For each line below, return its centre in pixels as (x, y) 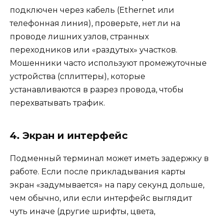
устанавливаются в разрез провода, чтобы (97, 90)
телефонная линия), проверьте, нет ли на (95, 24)
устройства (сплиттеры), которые (78, 77)
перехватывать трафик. (57, 103)
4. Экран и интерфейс (69, 136)
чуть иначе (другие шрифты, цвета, (82, 212)
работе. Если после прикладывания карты (98, 172)
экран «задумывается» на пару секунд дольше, (107, 185)
